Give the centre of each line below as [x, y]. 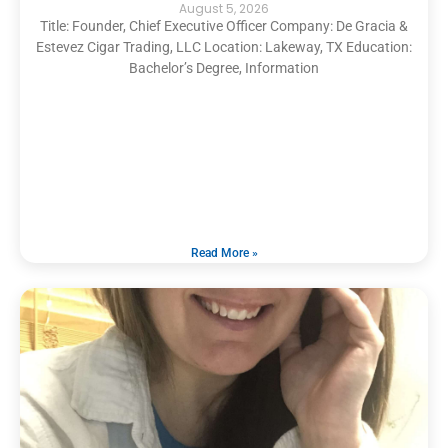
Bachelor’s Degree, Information [224, 67]
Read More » [224, 252]
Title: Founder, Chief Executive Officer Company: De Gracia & [224, 25]
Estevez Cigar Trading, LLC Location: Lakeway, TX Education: [224, 46]
